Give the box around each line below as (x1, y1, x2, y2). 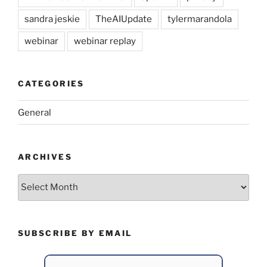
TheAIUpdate (95, 13, 152, 24)
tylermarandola (167, 13, 232, 24)
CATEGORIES (18, 78, 85, 88)
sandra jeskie (24, 13, 80, 24)
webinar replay (74, 35, 136, 46)
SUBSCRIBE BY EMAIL (18, 228, 132, 238)
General (18, 107, 51, 118)
